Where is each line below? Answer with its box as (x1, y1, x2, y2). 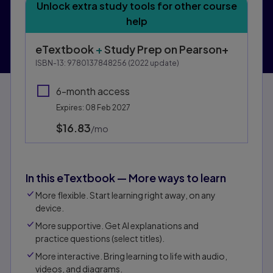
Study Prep (104, 41, 162, 56)
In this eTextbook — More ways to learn (26, 170, 226, 185)
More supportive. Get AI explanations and (35, 219, 199, 231)
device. (35, 202, 64, 213)
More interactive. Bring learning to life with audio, (35, 250, 227, 261)
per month (108, 121, 151, 133)
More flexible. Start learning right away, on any (35, 189, 216, 200)
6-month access (56, 84, 130, 97)
